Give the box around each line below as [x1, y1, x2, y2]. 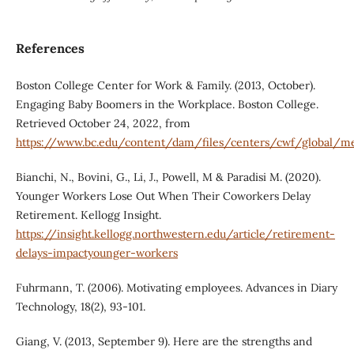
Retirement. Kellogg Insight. [15, 208, 161, 223]
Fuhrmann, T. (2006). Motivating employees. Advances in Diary [15, 281, 337, 296]
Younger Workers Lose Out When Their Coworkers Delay [15, 189, 311, 204]
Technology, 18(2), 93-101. [15, 299, 145, 314]
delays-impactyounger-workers [15, 246, 178, 261]
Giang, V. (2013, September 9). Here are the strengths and [15, 334, 312, 349]
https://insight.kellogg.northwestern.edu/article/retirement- [15, 227, 335, 242]
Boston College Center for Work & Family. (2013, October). [15, 78, 315, 93]
